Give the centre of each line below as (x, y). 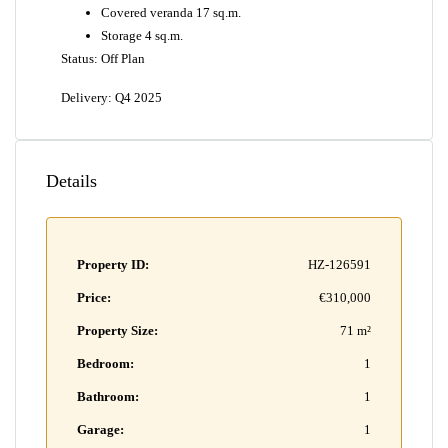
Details (71, 181)
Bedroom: (105, 363)
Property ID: (113, 264)
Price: (94, 297)
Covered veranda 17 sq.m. (171, 12)
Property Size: (117, 330)
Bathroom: (108, 396)
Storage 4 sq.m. (142, 35)
